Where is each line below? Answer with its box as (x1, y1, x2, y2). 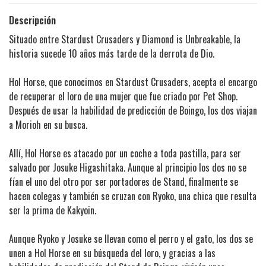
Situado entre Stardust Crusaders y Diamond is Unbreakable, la (9, 32, 240, 47)
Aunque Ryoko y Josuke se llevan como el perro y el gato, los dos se (9, 232, 253, 246)
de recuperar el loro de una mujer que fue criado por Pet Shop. (9, 89, 237, 104)
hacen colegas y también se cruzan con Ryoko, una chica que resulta (9, 189, 256, 204)
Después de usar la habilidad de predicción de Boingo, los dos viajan (9, 103, 257, 118)
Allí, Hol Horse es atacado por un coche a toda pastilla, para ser (9, 146, 241, 161)
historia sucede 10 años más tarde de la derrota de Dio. (9, 46, 214, 61)
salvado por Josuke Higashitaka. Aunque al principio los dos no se (9, 160, 246, 175)
